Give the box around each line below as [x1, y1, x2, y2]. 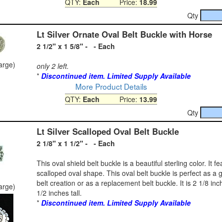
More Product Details [75, 80, 147, 92]
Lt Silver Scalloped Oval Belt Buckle [37, 125, 179, 137]
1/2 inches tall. [37, 187, 82, 198]
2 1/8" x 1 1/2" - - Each [37, 138, 115, 148]
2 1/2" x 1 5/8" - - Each [37, 41, 115, 51]
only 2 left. [37, 60, 69, 71]
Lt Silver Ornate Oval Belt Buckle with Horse [37, 28, 212, 40]
